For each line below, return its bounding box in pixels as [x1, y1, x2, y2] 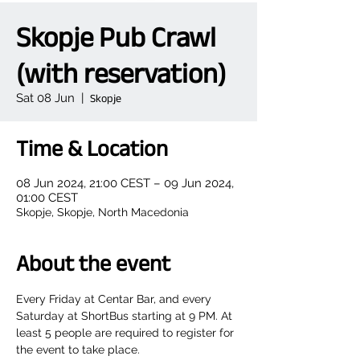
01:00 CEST [16, 190, 78, 205]
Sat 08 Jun [16, 91, 75, 105]
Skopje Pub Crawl [16, 21, 216, 52]
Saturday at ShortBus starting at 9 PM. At [16, 309, 235, 322]
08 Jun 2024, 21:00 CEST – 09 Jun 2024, [16, 176, 234, 190]
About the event [16, 251, 170, 276]
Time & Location [16, 136, 168, 161]
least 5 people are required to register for [16, 326, 237, 339]
